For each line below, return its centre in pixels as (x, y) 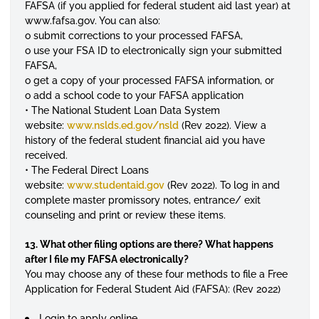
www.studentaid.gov (115, 185)
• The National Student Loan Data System (122, 110)
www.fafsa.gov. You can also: (92, 21)
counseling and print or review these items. (125, 215)
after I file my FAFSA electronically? (106, 259)
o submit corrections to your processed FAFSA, (134, 36)
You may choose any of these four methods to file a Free (156, 274)
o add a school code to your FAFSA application (134, 95)
